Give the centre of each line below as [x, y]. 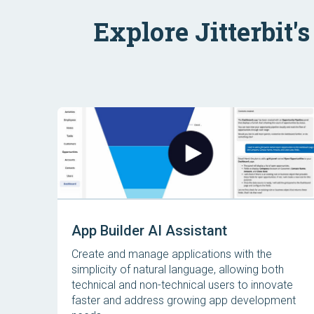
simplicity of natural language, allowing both [178, 269]
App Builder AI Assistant [149, 231]
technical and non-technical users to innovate [182, 285]
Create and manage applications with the [172, 254]
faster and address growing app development [184, 300]
